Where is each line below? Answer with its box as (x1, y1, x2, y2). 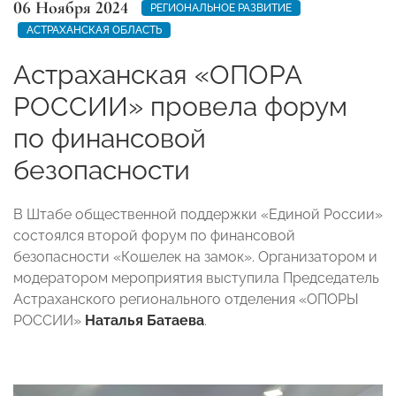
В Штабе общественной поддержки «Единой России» (13, 205, 383, 223)
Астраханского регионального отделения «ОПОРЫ (13, 290, 359, 308)
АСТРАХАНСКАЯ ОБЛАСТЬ (27, 23, 162, 36)
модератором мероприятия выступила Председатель (13, 269, 379, 286)
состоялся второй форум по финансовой (13, 226, 295, 244)
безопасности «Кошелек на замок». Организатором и (13, 247, 377, 265)
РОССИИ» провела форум (13, 90, 347, 122)
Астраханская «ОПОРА (13, 58, 301, 90)
